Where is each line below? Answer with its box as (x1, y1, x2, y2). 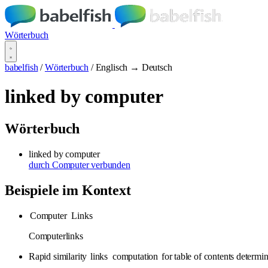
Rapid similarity (29, 251, 90, 261)
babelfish (5, 62, 38, 72)
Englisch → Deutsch (95, 62, 172, 72)
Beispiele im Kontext (5, 182, 131, 198)
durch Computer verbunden (29, 159, 130, 170)
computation (112, 251, 159, 261)
